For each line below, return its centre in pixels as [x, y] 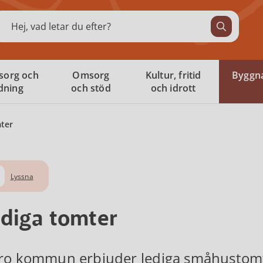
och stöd [91, 88]
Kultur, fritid [173, 75]
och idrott [173, 88]
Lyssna [22, 176]
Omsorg [91, 75]
